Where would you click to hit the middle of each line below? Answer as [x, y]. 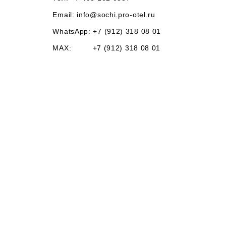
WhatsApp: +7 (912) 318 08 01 [107, 31]
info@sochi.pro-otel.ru [116, 15]
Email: [65, 15]
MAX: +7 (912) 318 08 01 [107, 48]
